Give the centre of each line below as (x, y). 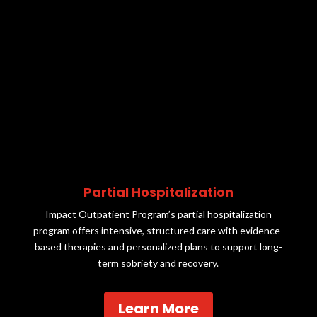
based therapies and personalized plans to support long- (158, 247)
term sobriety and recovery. (158, 263)
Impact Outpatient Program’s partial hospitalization (158, 214)
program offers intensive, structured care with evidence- (158, 231)
